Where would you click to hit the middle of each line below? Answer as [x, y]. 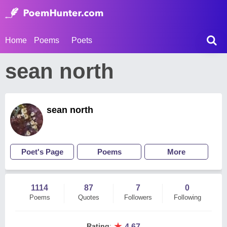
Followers [138, 197]
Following [187, 197]
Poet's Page [42, 152]
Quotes [89, 197]
